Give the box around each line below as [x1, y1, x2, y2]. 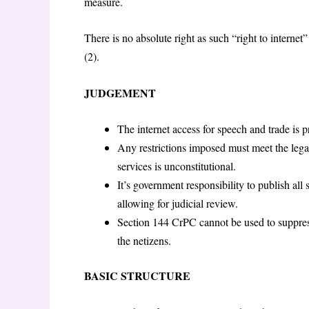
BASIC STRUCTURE [84, 268, 190, 284]
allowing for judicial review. [117, 196, 238, 211]
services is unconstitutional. [117, 159, 236, 174]
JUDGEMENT [84, 84, 156, 101]
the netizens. [117, 233, 171, 248]
